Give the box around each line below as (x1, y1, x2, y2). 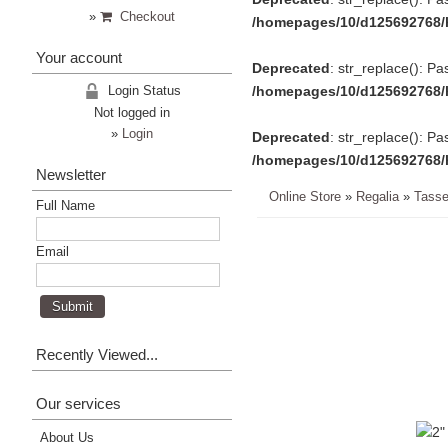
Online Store (269, 188, 341, 204)
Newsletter (36, 165, 106, 183)
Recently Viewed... (36, 345, 158, 363)
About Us (40, 429, 94, 445)
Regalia (356, 188, 399, 204)
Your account (36, 48, 122, 66)
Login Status (99, 82, 181, 98)
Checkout (112, 8, 175, 24)
